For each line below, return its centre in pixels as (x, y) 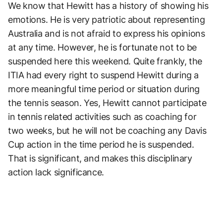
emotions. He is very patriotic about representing (107, 19)
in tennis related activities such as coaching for (102, 116)
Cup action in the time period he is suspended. (101, 144)
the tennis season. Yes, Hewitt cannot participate (107, 103)
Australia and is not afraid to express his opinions (107, 33)
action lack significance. (56, 172)
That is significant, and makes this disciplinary (100, 158)
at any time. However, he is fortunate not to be (103, 47)
